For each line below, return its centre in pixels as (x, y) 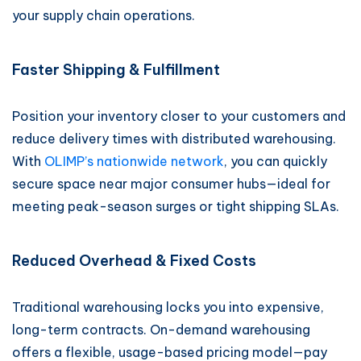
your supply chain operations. (104, 15)
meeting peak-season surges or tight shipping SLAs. (176, 206)
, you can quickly (276, 161)
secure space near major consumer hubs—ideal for (171, 184)
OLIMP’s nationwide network (134, 161)
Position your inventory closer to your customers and (179, 116)
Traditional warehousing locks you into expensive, (168, 307)
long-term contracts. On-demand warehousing (161, 330)
